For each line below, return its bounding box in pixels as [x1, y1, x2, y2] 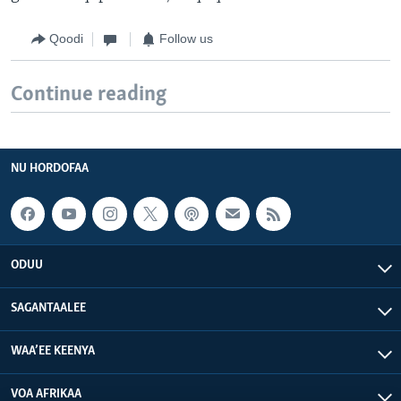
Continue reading [11, 82, 166, 106]
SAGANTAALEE [11, 302, 86, 316]
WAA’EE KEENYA [11, 345, 95, 359]
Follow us [159, 31, 213, 46]
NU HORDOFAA [11, 161, 89, 175]
